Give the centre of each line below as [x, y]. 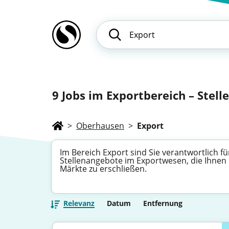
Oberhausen [100, 126]
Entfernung [163, 203]
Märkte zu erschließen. [103, 169]
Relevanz [79, 203]
